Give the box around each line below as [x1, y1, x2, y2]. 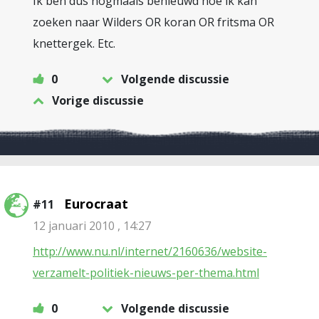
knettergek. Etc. [33, 36, 115, 51]
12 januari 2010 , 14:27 [33, 218, 151, 234]
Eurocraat [64, 195, 128, 212]
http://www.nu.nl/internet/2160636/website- [33, 244, 267, 259]
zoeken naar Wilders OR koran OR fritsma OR [33, 14, 274, 30]
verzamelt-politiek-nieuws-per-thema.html [33, 265, 259, 281]
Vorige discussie [52, 93, 144, 108]
